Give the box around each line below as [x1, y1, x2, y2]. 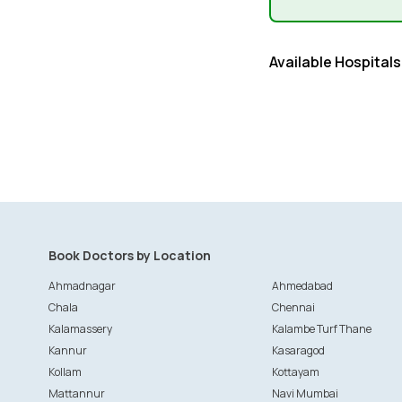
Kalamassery [48, 321, 112, 336]
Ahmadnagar [48, 278, 116, 293]
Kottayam [271, 364, 319, 380]
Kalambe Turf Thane [271, 321, 371, 336]
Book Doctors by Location [48, 247, 211, 264]
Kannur [48, 343, 87, 358]
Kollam [48, 364, 82, 380]
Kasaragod [271, 343, 325, 358]
